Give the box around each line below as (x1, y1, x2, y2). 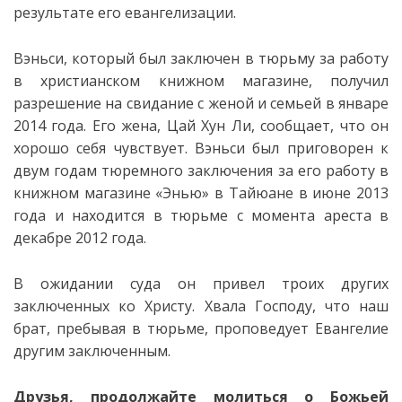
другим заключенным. (13, 341, 170, 361)
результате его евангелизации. (13, 3, 236, 22)
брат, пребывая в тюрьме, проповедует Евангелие (13, 319, 389, 338)
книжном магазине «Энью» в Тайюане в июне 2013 (13, 183, 389, 203)
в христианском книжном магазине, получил (13, 71, 389, 91)
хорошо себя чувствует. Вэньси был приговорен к (13, 138, 389, 158)
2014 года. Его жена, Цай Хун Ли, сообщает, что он (13, 116, 389, 135)
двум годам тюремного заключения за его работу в (13, 161, 389, 180)
